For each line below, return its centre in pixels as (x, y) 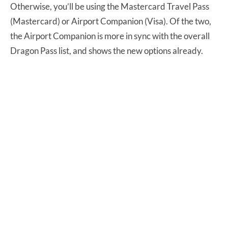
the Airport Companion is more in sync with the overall (110, 36)
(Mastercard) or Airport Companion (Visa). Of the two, (111, 21)
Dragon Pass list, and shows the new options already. (107, 51)
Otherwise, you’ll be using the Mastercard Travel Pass (110, 7)
